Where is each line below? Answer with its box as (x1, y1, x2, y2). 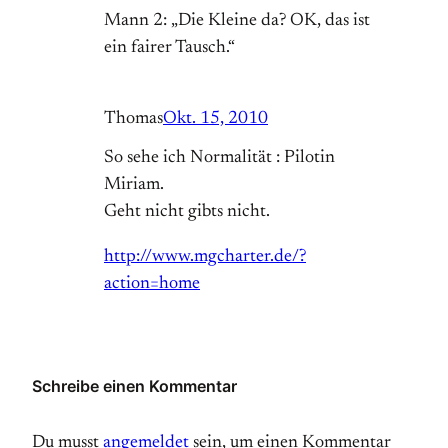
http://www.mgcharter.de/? (104, 248, 306, 267)
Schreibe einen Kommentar (32, 376, 237, 397)
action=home (104, 275, 200, 294)
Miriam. (104, 176, 164, 195)
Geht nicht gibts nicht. (104, 203, 270, 222)
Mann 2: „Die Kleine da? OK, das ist (104, 12, 370, 31)
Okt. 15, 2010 (163, 110, 268, 129)
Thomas (104, 110, 163, 129)
